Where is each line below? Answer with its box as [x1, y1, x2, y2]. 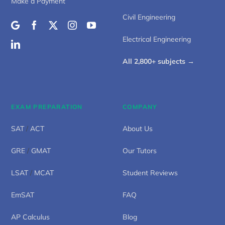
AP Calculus [11, 212, 50, 221]
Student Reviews [123, 168, 178, 177]
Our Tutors [123, 146, 157, 155]
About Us [123, 124, 153, 133]
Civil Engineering [123, 12, 175, 22]
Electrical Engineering [123, 34, 191, 44]
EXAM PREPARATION [11, 102, 83, 110]
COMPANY [123, 102, 158, 110]
